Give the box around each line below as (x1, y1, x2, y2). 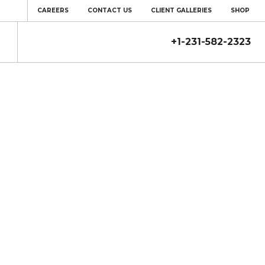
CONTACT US (88, 7, 132, 15)
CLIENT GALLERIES (151, 7, 212, 15)
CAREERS (37, 7, 69, 15)
